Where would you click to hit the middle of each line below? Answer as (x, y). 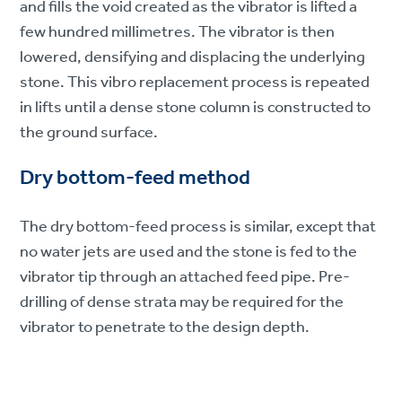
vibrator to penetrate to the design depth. (165, 327)
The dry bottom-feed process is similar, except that (198, 227)
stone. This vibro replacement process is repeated (195, 82)
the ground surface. (89, 132)
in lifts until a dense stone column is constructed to (196, 107)
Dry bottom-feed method (135, 178)
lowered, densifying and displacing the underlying (193, 57)
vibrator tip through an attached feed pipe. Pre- (185, 277)
